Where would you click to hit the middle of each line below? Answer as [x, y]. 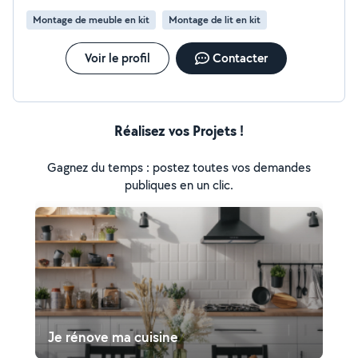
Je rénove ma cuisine [113, 337]
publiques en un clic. [179, 185]
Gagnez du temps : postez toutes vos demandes [179, 167]
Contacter [240, 58]
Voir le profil [117, 58]
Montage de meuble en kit [91, 20]
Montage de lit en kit [215, 20]
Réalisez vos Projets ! [179, 131]
